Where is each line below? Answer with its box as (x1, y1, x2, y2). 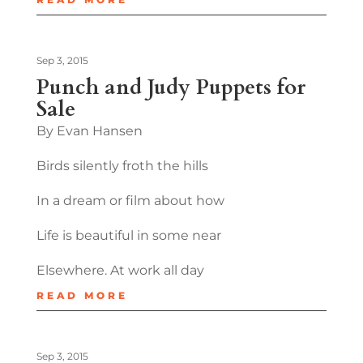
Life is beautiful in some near (36, 227, 221, 243)
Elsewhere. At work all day (36, 262, 204, 278)
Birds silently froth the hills (36, 157, 208, 173)
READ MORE (36, 288, 128, 301)
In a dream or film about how (36, 192, 224, 208)
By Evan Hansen (36, 122, 143, 139)
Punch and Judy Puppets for (36, 72, 305, 101)
